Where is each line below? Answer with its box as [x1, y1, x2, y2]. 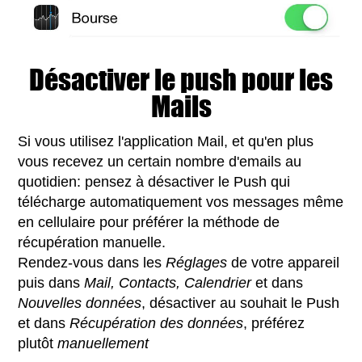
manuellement [57, 335, 149, 352]
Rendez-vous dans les [18, 255, 166, 271]
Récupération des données [69, 315, 244, 332]
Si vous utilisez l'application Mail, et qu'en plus [18, 133, 314, 150]
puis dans [18, 275, 85, 292]
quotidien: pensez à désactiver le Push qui [18, 174, 291, 191]
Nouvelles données [18, 295, 142, 312]
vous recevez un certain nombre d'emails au [18, 154, 302, 170]
